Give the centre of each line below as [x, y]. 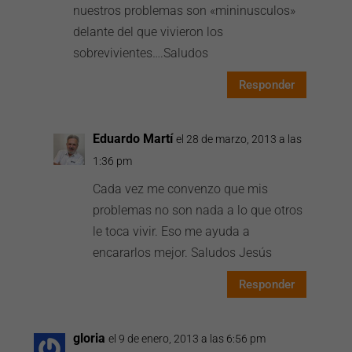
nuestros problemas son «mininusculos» [185, 11]
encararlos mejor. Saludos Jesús [183, 253]
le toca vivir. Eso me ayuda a [172, 231]
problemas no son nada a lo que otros [198, 210]
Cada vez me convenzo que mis [181, 189]
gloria [90, 338]
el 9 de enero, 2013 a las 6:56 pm [187, 339]
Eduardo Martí [133, 139]
